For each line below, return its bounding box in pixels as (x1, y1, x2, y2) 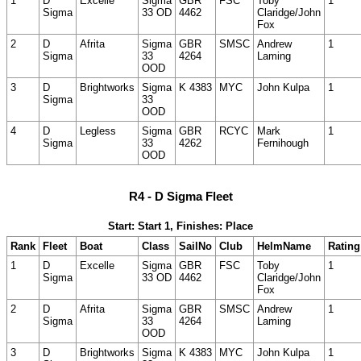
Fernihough (257, 136, 309, 149)
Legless (80, 124, 116, 137)
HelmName (257, 240, 311, 253)
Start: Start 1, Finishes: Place (108, 220, 253, 233)
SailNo (179, 240, 212, 253)
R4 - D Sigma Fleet (128, 189, 233, 203)
